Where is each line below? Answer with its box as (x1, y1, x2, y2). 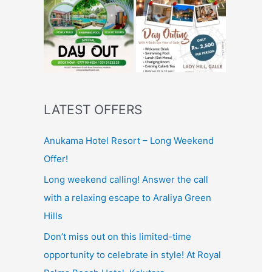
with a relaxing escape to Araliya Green (44, 191, 211, 203)
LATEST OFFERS (44, 102, 142, 117)
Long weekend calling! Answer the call (44, 173, 208, 185)
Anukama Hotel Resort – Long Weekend (44, 135, 214, 146)
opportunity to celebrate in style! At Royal (44, 248, 221, 260)
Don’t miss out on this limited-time (44, 230, 191, 242)
